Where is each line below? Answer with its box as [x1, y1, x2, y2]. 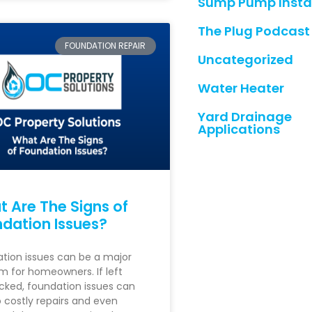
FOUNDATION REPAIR [65, 39, 146, 52]
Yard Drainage [197, 108, 292, 125]
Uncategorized [197, 51, 293, 68]
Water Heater [197, 79, 284, 97]
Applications [197, 120, 280, 138]
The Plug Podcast [197, 22, 310, 40]
